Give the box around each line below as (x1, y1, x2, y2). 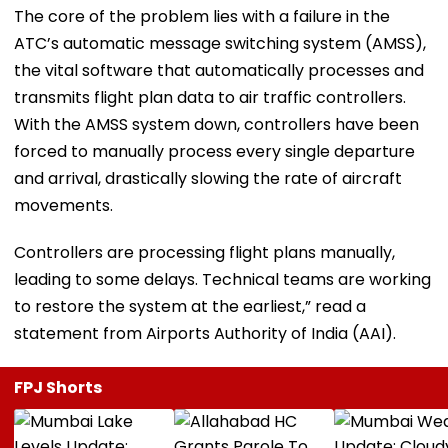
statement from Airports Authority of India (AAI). (14, 321, 396, 345)
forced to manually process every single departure (14, 139, 415, 163)
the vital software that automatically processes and (14, 58, 424, 82)
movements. (14, 193, 113, 217)
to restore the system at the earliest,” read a (14, 294, 366, 318)
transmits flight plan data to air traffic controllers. (14, 85, 406, 109)
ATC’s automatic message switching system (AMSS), (14, 31, 426, 55)
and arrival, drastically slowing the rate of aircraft (14, 166, 402, 190)
